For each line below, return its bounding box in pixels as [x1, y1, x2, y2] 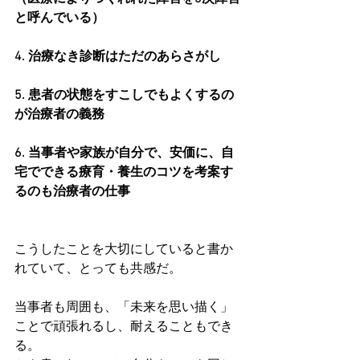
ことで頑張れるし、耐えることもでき [14, 319, 233, 336]
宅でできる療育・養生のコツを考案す [14, 165, 233, 182]
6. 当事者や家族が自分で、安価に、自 [14, 145, 234, 162]
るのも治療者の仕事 [14, 184, 130, 201]
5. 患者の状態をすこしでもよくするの [14, 88, 234, 104]
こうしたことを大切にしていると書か [14, 242, 233, 259]
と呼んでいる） [14, 10, 104, 27]
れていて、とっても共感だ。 [14, 261, 182, 278]
